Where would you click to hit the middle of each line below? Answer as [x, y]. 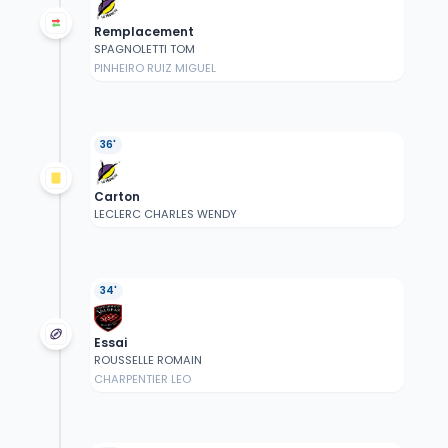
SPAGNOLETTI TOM [144, 49]
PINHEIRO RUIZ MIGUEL [154, 68]
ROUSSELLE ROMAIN [147, 360]
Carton [116, 197]
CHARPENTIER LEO [142, 379]
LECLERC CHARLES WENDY [165, 214]
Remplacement [143, 32]
